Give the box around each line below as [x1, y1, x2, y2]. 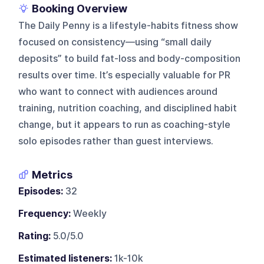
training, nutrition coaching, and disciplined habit [18, 102, 237, 114]
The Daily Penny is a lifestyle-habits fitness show [18, 19, 239, 31]
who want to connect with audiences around [18, 85, 218, 97]
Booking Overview [32, 2, 128, 15]
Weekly [71, 207, 107, 219]
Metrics [32, 168, 73, 181]
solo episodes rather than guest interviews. [18, 135, 214, 147]
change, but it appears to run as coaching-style [18, 118, 231, 130]
